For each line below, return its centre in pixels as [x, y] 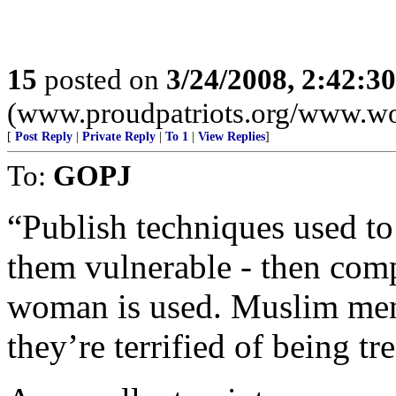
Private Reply [119, 137]
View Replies [232, 137]
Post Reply [44, 137]
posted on [102, 79]
